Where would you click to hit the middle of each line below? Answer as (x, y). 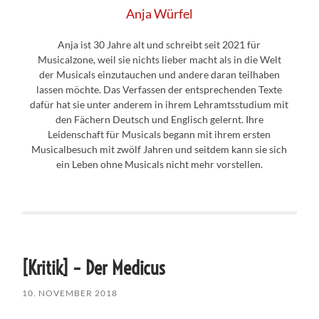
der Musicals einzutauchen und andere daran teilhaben (159, 74)
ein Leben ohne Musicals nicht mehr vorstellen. (159, 164)
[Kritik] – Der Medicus (94, 268)
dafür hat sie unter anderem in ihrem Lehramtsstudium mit (159, 104)
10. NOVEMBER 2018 (70, 293)
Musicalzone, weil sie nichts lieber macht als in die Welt (159, 59)
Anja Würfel (159, 13)
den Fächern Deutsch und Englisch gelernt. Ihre (159, 119)
